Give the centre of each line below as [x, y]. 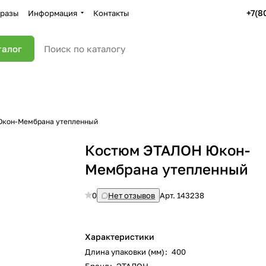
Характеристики [120, 237]
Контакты [111, 13]
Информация [53, 13]
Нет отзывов [132, 195]
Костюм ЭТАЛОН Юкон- [168, 150]
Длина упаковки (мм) [125, 252]
